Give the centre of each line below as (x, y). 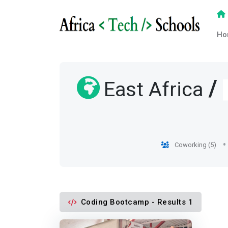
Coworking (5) (195, 145)
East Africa (153, 90)
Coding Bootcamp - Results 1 (137, 202)
